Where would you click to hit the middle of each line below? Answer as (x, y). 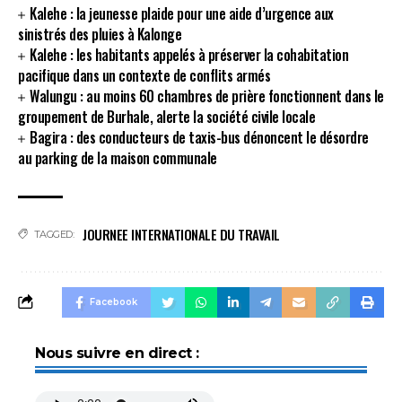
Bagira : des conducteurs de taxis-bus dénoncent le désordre (199, 137)
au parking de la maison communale (118, 157)
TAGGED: (53, 234)
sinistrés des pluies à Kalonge (100, 34)
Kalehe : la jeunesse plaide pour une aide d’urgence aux (182, 13)
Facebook (114, 301)
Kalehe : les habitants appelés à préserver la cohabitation (189, 54)
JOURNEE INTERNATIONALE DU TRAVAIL (181, 234)
